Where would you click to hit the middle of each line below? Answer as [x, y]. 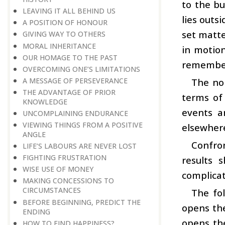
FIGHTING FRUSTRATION [65, 158]
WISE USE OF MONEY [58, 169]
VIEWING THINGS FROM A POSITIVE [83, 125]
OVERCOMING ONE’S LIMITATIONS [81, 69]
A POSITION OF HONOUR [65, 23]
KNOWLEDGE [45, 101]
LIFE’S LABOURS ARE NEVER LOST [80, 146]
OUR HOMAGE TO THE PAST [70, 57]
